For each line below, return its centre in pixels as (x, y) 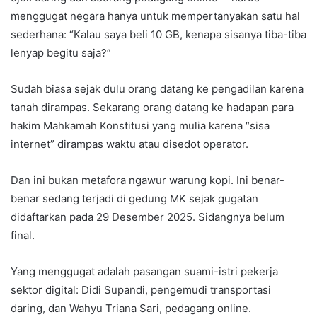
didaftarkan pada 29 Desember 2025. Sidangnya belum (148, 217)
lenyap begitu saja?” (61, 53)
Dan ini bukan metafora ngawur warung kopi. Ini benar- (148, 180)
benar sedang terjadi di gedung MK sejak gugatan (134, 199)
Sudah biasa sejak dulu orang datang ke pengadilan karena (157, 89)
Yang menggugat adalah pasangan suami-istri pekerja (144, 272)
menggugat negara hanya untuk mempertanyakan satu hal (155, 16)
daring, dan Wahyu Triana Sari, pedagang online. (131, 309)
